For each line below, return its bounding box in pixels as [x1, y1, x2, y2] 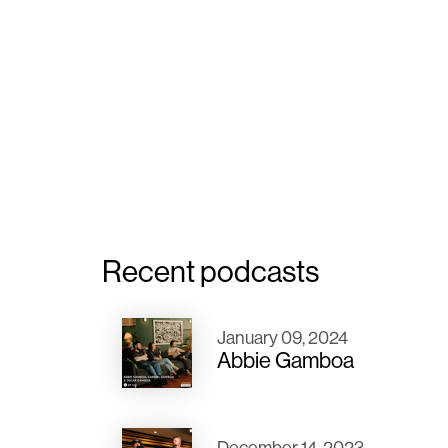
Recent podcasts [102, 252, 319, 291]
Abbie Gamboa [217, 346, 354, 375]
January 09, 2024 [217, 326, 348, 350]
